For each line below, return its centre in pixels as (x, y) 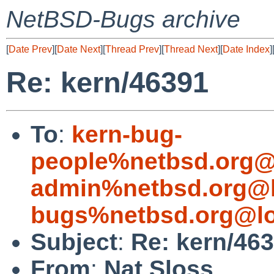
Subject (74, 242)
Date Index (246, 49)
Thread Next (191, 49)
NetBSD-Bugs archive (123, 19)
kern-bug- (127, 134)
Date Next (79, 49)
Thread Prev (132, 49)
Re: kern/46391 (107, 83)
